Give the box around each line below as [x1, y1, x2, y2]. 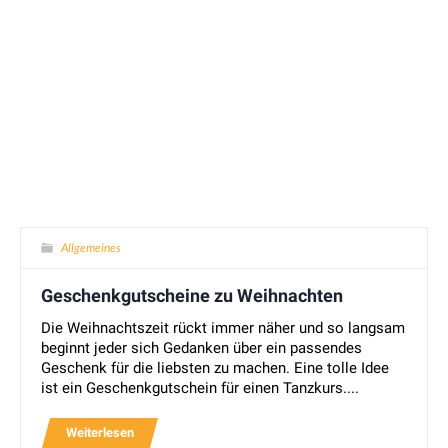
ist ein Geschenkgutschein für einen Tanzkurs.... [41, 379, 360, 398]
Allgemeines [61, 240, 122, 256]
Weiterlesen [66, 425, 135, 441]
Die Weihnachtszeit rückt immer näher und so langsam [41, 319, 406, 338]
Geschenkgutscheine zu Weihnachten [41, 285, 344, 307]
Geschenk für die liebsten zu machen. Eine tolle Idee [41, 359, 390, 378]
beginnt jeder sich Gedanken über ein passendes [41, 339, 363, 358]
